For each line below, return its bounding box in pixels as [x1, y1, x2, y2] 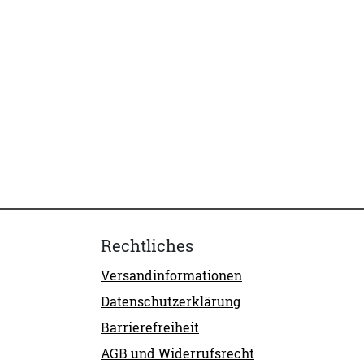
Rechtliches [101, 235, 193, 258]
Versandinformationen [101, 266, 242, 285]
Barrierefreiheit [101, 318, 199, 337]
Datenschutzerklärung [101, 292, 240, 311]
